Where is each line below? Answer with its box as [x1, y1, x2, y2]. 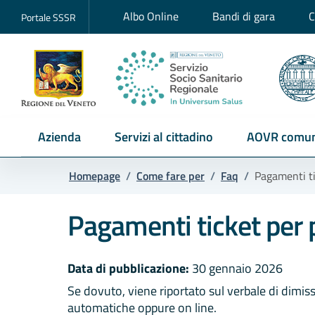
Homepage [69, 167, 120, 184]
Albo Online [123, 8, 179, 25]
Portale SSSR [21, 9, 76, 25]
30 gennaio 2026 [189, 259, 283, 278]
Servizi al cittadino [115, 127, 213, 146]
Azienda [38, 127, 81, 146]
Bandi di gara [212, 8, 275, 25]
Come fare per [136, 167, 205, 184]
